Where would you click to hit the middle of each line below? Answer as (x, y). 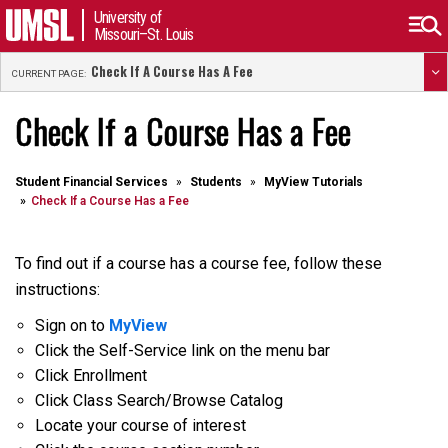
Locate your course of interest (140, 425)
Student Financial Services (91, 182)
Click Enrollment (91, 375)
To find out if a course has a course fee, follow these (198, 263)
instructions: (57, 289)
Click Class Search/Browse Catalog (159, 400)
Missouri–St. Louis (144, 34)
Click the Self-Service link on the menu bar (182, 350)
